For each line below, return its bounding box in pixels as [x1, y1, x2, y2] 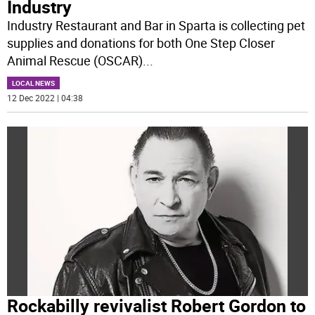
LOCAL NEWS [12, 78, 56, 89]
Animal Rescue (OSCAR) [7, 52, 143, 70]
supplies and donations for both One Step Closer [7, 34, 276, 52]
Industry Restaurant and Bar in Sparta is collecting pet [7, 17, 306, 34]
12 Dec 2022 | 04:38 [7, 92, 84, 104]
